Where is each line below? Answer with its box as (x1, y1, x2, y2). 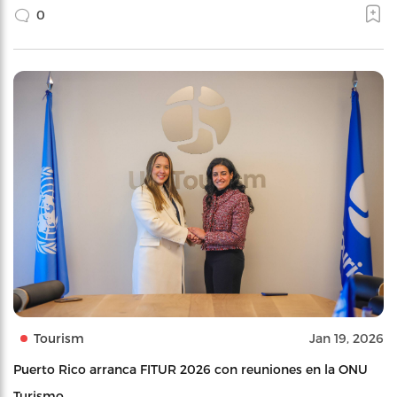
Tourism (34, 331, 84, 346)
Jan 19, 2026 (309, 331, 384, 346)
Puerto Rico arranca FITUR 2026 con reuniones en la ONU (13, 362, 368, 378)
